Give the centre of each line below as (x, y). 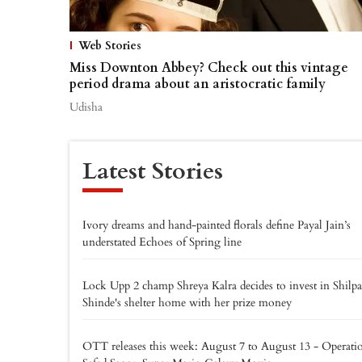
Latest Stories (153, 171)
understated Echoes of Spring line (162, 242)
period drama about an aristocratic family (198, 84)
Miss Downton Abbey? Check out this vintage (209, 67)
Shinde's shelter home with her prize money (187, 302)
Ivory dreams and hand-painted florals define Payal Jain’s (217, 225)
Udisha (86, 107)
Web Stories (110, 45)
